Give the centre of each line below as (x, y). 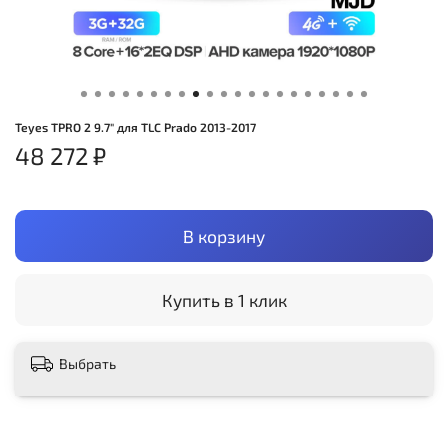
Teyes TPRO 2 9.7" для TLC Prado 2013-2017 (135, 127)
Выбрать (87, 363)
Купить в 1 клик (224, 300)
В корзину (224, 236)
